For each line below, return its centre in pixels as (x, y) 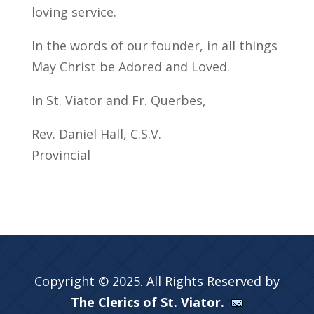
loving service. (74, 12)
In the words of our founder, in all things (154, 46)
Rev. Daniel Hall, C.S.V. (96, 134)
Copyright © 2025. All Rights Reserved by (157, 281)
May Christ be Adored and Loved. (130, 67)
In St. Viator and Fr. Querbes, (118, 100)
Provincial (61, 155)
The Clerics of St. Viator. (151, 302)
